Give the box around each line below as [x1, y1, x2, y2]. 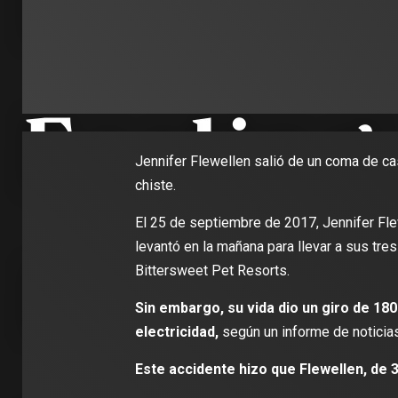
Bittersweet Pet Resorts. [134, 262, 290, 279]
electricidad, [134, 323, 219, 340]
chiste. [134, 177, 176, 194]
